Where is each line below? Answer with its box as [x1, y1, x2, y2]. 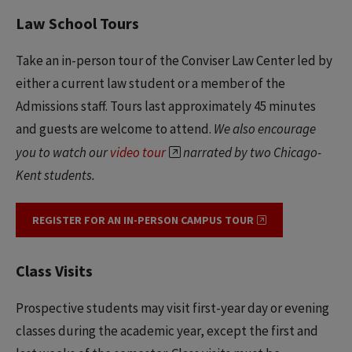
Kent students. [16, 167, 95, 185]
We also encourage [214, 120, 316, 138]
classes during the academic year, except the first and [16, 322, 318, 340]
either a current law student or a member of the [16, 75, 285, 93]
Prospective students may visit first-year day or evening [16, 299, 329, 317]
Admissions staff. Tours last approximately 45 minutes [16, 97, 316, 115]
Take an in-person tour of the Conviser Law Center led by [16, 52, 332, 70]
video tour [110, 144, 166, 162]
